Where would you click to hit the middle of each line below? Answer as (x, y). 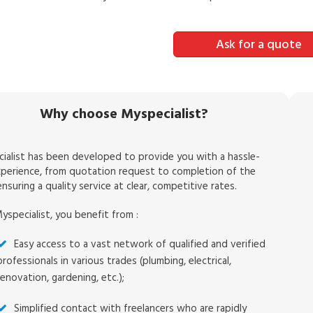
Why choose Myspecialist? (124, 114)
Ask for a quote (259, 44)
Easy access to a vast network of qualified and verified (140, 244)
